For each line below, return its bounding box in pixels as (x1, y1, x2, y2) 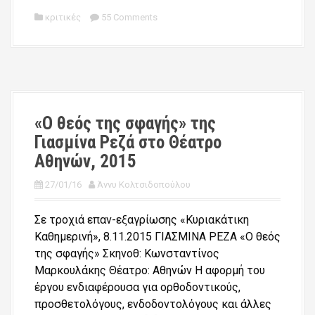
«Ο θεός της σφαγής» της (34, 112, 216, 134)
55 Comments (101, 11, 157, 22)
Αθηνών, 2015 (34, 150, 136, 172)
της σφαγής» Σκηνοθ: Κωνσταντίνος (34, 246, 219, 260)
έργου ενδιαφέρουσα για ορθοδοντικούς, (34, 280, 240, 294)
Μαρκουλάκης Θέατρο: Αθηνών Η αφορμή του (34, 263, 265, 277)
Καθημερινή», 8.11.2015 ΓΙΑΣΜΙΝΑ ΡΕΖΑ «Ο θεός (34, 229, 281, 243)
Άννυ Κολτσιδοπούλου (97, 179, 191, 190)
